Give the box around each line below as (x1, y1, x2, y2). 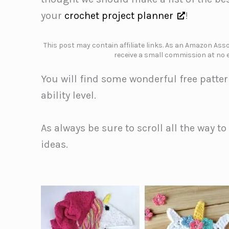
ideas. (41, 139, 68, 151)
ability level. (41, 89, 96, 102)
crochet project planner (64, 10, 173, 21)
